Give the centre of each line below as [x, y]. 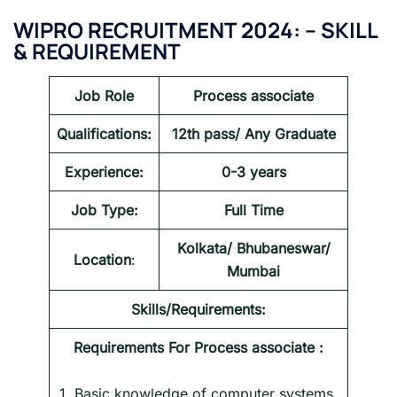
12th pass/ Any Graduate [253, 133]
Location [102, 259]
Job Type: [104, 210]
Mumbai [253, 271]
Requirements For [134, 347]
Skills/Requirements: [198, 309]
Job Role [104, 95]
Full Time [253, 210]
